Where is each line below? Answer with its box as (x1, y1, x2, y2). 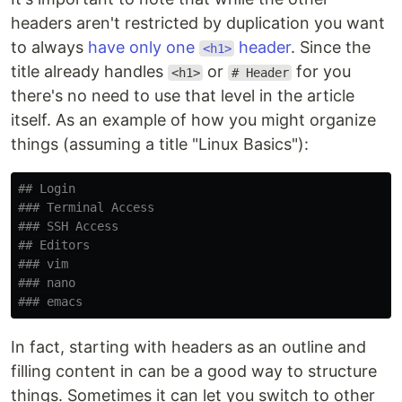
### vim (18, 257, 68, 271)
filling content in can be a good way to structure (11, 362, 377, 380)
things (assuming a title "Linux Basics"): (11, 135, 309, 153)
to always (11, 38, 88, 57)
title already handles (11, 62, 168, 81)
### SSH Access (18, 219, 118, 233)
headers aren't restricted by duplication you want (11, 13, 385, 32)
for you (292, 62, 352, 81)
